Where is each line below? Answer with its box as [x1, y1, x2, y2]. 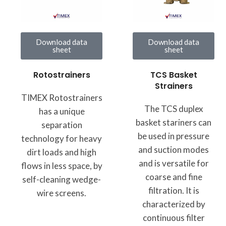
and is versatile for [138, 157, 209, 168]
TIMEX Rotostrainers [21, 92, 102, 103]
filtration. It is [148, 185, 199, 196]
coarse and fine [145, 171, 202, 182]
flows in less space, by [21, 160, 102, 172]
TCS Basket [150, 69, 197, 81]
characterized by [142, 198, 205, 209]
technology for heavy [21, 133, 102, 144]
